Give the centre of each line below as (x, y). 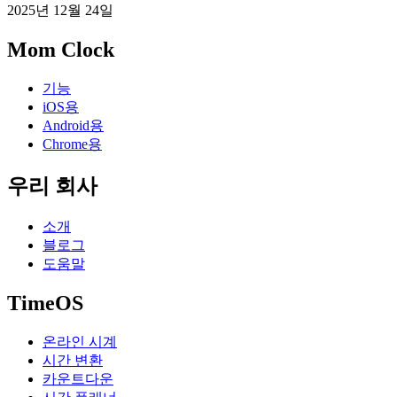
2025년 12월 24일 (60, 11)
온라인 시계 (80, 341)
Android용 (73, 126)
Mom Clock (61, 50)
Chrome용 (72, 144)
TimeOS (45, 303)
